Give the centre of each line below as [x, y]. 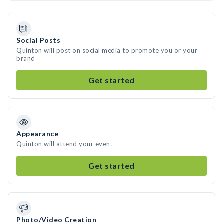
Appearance [37, 134]
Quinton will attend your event [64, 144]
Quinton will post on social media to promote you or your [107, 50]
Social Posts [38, 40]
